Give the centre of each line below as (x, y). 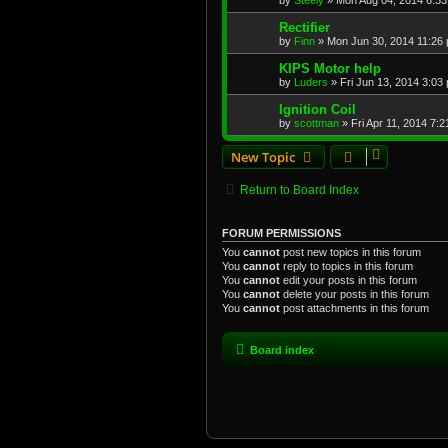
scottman (316, 123)
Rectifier (304, 28)
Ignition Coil (317, 110)
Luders (311, 82)
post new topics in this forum (350, 252)
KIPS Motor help (330, 69)
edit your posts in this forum (348, 280)
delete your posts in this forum (354, 294)
